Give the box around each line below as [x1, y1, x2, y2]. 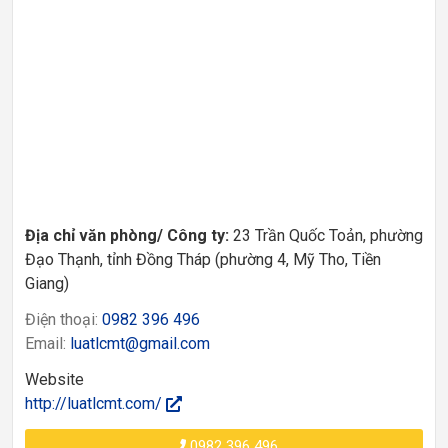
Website [25, 369, 84, 389]
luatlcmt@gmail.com [70, 333, 210, 353]
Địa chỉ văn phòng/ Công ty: [25, 225, 233, 245]
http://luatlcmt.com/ [25, 393, 166, 413]
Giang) [25, 273, 69, 293]
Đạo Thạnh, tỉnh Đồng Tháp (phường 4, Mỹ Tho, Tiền [25, 249, 381, 269]
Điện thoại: [25, 309, 102, 329]
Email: [25, 333, 70, 353]
